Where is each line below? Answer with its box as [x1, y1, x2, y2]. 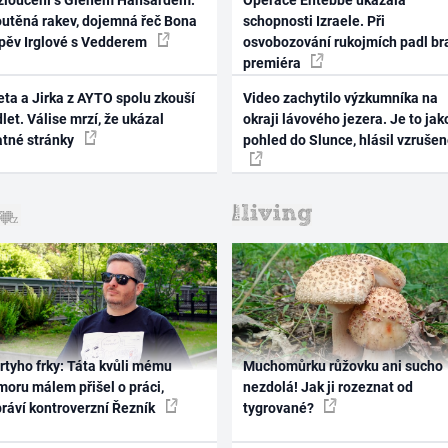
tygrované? [242, 400, 317, 417]
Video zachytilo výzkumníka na [242, 89, 438, 106]
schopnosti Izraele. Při [242, 13, 385, 30]
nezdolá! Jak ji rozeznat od [242, 379, 413, 396]
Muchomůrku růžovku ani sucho [242, 358, 443, 375]
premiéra [242, 55, 304, 72]
